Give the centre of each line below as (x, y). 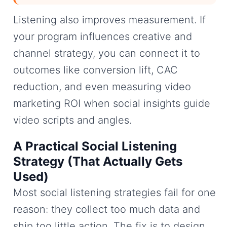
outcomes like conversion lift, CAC (96, 70)
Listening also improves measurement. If (109, 20)
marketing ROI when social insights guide (112, 103)
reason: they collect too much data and (107, 209)
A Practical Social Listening (95, 146)
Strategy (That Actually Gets (98, 161)
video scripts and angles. (72, 120)
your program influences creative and (103, 36)
